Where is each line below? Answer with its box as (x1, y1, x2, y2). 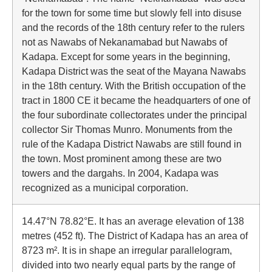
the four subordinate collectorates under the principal (22, 109, 247, 120)
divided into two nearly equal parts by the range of (22, 259, 235, 270)
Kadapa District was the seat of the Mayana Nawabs (22, 66, 246, 76)
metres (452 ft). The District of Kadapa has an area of (22, 230, 248, 241)
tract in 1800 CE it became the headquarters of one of (22, 95, 250, 106)
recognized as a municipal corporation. (22, 182, 188, 193)
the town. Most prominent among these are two (22, 153, 222, 164)
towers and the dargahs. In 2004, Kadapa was (22, 168, 219, 178)
